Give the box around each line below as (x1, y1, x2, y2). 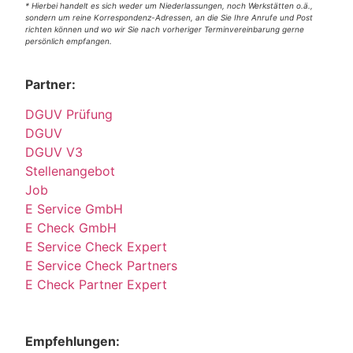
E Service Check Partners (25, 258, 178, 274)
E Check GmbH (25, 220, 117, 236)
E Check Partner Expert (25, 277, 168, 293)
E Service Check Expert (25, 239, 176, 255)
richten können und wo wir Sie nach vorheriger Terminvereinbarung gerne (25, 24, 305, 35)
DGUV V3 (25, 144, 84, 161)
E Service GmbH (25, 201, 124, 217)
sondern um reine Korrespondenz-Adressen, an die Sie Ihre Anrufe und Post (25, 13, 314, 23)
